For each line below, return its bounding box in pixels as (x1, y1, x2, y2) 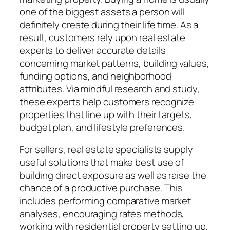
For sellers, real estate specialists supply (20, 143, 193, 157)
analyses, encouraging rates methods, (20, 207, 185, 221)
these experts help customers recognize (20, 94, 195, 108)
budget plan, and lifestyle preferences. (20, 120, 185, 134)
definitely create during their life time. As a (20, 17, 199, 31)
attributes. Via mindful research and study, (20, 82, 200, 95)
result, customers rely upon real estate (20, 30, 186, 44)
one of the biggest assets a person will (20, 5, 185, 18)
